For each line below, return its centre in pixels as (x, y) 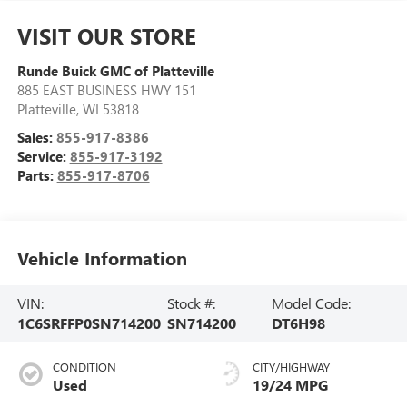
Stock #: (192, 303)
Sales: (36, 137)
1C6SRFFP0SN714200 (89, 323)
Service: (43, 156)
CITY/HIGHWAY (291, 366)
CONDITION (84, 366)
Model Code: (312, 303)
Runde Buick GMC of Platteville (115, 70)
